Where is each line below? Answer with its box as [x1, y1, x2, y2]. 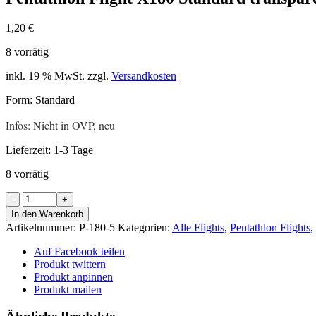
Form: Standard [6, 93, 75, 106]
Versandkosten [111, 69, 176, 82]
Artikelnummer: [6, 221, 79, 233]
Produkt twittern [34, 257, 106, 270]
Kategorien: [118, 221, 172, 233]
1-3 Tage [54, 143, 93, 156]
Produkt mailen [34, 283, 102, 296]
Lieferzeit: [6, 143, 54, 156]
